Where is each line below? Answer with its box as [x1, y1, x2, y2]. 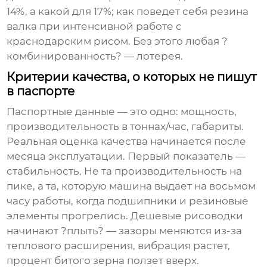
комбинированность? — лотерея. [7, 50, 184, 63]
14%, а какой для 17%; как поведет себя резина [7, 5, 249, 18]
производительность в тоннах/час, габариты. [7, 120, 244, 133]
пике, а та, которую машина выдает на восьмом [7, 180, 256, 193]
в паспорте [7, 84, 75, 99]
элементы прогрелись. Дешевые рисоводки [7, 210, 244, 222]
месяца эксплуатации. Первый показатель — [7, 150, 246, 163]
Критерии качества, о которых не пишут [7, 70, 257, 85]
